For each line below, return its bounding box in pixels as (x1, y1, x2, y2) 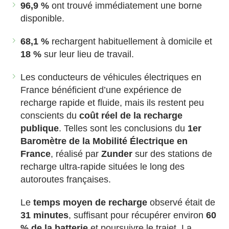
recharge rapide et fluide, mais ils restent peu (20, 98, 204, 108)
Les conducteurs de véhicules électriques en (20, 72, 202, 83)
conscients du (20, 110, 80, 121)
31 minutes (20, 210, 69, 221)
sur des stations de (132, 149, 213, 159)
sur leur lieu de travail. (41, 49, 134, 60)
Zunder (101, 149, 133, 159)
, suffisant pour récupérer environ (68, 210, 207, 221)
